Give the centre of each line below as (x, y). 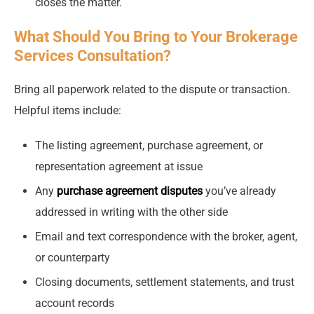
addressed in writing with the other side (131, 212)
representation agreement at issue (119, 167)
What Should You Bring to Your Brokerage (156, 37)
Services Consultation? (93, 56)
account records (75, 303)
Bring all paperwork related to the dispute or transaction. (152, 90)
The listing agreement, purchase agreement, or (149, 146)
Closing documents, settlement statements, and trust (165, 282)
